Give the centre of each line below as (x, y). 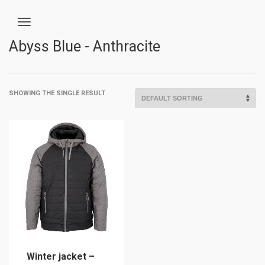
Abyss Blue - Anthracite (85, 46)
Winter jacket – (61, 256)
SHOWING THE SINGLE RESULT (57, 93)
